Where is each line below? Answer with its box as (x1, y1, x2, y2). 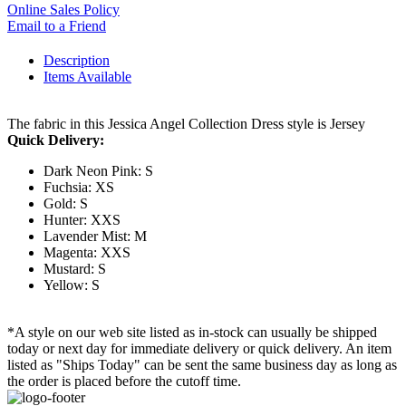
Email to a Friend (7, 18, 106, 34)
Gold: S (43, 196, 88, 212)
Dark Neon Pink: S (43, 163, 153, 179)
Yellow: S (43, 277, 100, 294)
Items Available (43, 69, 131, 85)
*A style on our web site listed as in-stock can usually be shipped (7, 324, 377, 341)
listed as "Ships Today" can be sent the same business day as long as (7, 357, 397, 373)
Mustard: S (43, 261, 106, 277)
